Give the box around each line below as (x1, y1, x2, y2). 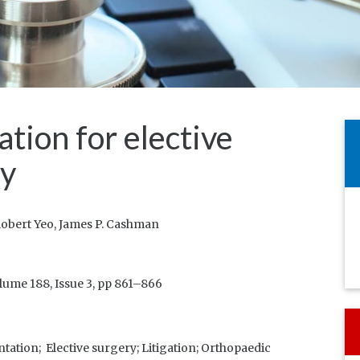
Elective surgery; (46, 341, 141, 355)
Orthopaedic (201, 341, 273, 355)
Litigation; (141, 341, 201, 355)
